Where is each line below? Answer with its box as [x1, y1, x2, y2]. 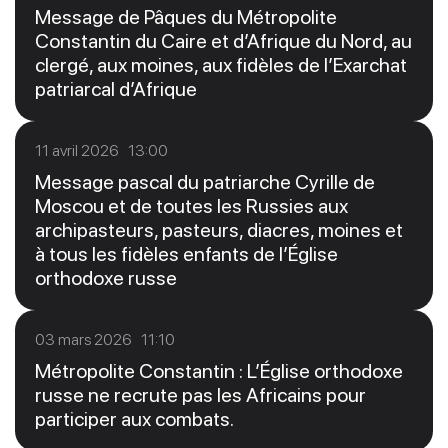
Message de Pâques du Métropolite [35, 4, 337, 29]
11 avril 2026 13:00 [35, 140, 168, 160]
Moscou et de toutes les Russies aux [35, 193, 348, 218]
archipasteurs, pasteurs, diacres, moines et [35, 217, 403, 242]
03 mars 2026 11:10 [35, 329, 175, 349]
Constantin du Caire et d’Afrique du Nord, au [35, 28, 412, 53]
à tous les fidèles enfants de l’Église [35, 241, 338, 266]
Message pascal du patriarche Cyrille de [35, 169, 375, 194]
